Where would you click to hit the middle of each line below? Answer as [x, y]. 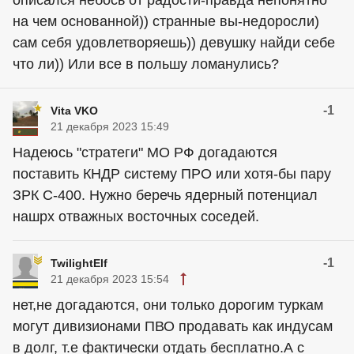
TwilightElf [79, 264]
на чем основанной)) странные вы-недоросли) [166, 22]
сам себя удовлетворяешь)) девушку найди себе [174, 43]
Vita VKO [74, 111]
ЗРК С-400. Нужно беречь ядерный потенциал [165, 196]
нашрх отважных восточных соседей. [136, 217]
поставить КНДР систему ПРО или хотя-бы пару [172, 174]
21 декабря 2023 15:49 [110, 127]
